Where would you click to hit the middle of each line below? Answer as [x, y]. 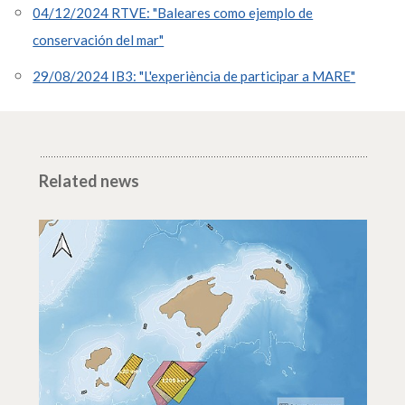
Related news [89, 181]
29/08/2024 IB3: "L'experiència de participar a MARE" [194, 75]
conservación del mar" [99, 39]
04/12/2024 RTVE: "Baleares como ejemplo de [173, 12]
